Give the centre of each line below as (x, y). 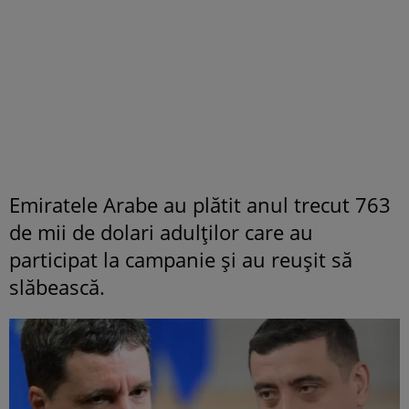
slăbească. (57, 287)
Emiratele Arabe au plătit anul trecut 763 (200, 205)
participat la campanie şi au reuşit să (181, 260)
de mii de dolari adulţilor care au (161, 232)
